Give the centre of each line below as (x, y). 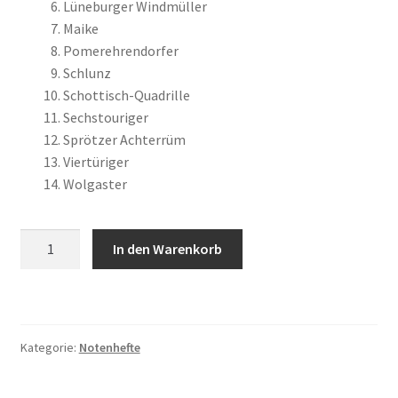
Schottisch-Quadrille (126, 95)
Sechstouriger (105, 117)
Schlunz (87, 72)
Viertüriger (96, 161)
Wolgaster (95, 183)
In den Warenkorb (168, 249)
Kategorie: (49, 347)
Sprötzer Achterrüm (124, 139)
